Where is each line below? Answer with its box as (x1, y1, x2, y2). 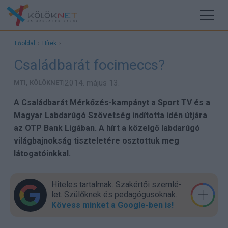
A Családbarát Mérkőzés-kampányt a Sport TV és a (13, 98, 210, 107)
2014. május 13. (64, 78, 120, 88)
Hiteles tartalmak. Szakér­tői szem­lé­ (51, 180, 182, 189)
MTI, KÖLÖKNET (13, 79, 63, 87)
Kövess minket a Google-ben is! (51, 200, 174, 210)
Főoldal (14, 40, 35, 47)
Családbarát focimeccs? (13, 56, 165, 73)
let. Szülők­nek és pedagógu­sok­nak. (51, 190, 177, 199)
